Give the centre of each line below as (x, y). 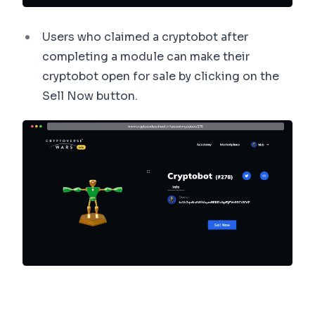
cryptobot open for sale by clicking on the (161, 77)
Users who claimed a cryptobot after (145, 37)
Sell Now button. (90, 96)
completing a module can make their (146, 57)
